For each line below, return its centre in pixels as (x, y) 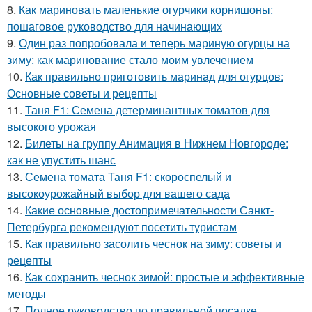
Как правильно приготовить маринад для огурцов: (154, 76)
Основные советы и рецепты (82, 93)
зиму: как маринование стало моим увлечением (130, 59)
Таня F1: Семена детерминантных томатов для (147, 109)
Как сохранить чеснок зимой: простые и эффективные (165, 276)
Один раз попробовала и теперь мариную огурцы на (154, 42)
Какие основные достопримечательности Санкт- (149, 210)
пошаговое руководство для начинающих (115, 26)
